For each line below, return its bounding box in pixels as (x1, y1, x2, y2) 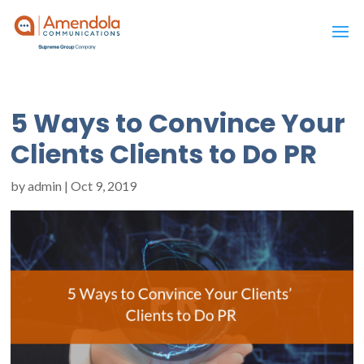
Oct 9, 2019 (71, 178, 137, 193)
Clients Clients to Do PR (11, 136, 318, 172)
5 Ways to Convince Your (11, 105, 346, 141)
